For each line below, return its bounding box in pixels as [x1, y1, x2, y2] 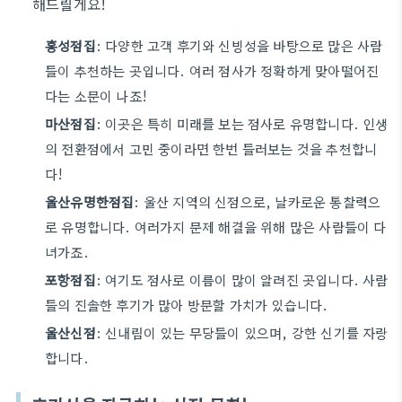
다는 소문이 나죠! [45, 86, 147, 105]
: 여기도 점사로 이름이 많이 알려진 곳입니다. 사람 [95, 270, 389, 289]
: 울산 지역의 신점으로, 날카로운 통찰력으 [134, 192, 381, 211]
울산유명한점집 [45, 192, 135, 211]
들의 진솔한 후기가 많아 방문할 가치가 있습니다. [45, 295, 328, 314]
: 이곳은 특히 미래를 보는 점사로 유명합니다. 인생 [95, 114, 389, 133]
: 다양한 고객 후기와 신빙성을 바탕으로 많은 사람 [95, 36, 383, 55]
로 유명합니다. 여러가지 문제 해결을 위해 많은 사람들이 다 [45, 217, 387, 236]
